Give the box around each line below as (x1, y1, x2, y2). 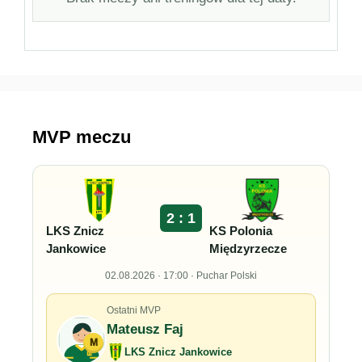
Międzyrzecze (208, 242, 287, 255)
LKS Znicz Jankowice (124, 345, 232, 358)
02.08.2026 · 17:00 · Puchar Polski (105, 269, 257, 281)
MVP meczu (32, 126, 131, 147)
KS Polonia (208, 225, 272, 238)
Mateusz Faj (107, 321, 183, 337)
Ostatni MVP (107, 305, 161, 315)
